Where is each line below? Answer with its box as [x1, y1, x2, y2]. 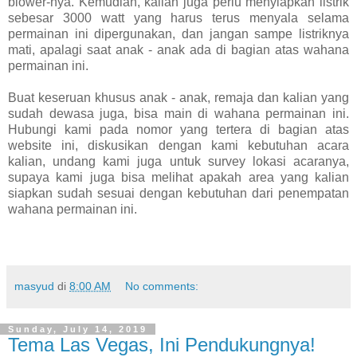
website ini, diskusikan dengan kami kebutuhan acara [8, 139, 349, 153]
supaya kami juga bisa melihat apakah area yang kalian [8, 171, 349, 185]
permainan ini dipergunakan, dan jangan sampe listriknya [8, 27, 349, 41]
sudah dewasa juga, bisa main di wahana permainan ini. [8, 107, 349, 121]
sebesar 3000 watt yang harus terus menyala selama [8, 11, 349, 25]
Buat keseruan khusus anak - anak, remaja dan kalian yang [8, 91, 349, 105]
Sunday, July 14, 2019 [8, 324, 147, 335]
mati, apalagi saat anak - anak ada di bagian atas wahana [8, 43, 349, 57]
